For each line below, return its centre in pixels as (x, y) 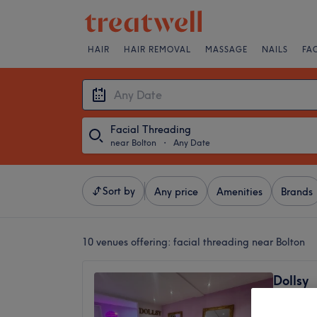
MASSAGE (226, 50)
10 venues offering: (128, 242)
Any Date (192, 143)
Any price (176, 192)
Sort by (119, 191)
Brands (297, 192)
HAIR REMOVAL (157, 50)
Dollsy (291, 281)
